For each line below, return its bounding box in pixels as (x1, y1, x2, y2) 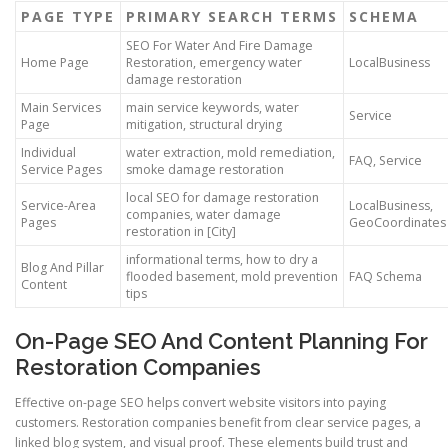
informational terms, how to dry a (126, 250, 318, 268)
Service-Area (21, 196, 96, 214)
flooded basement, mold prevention (126, 267, 338, 285)
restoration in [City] (126, 222, 236, 240)
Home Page (21, 53, 89, 71)
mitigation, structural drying (126, 115, 282, 133)
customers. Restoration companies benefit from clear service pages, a (15, 413, 421, 431)
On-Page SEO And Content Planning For (15, 327, 428, 354)
